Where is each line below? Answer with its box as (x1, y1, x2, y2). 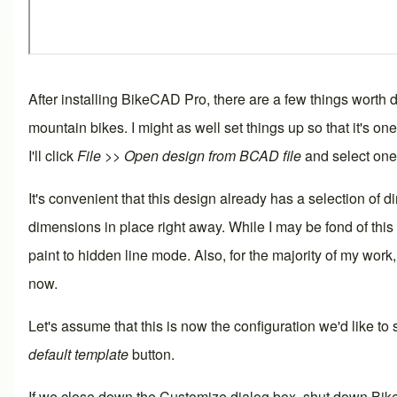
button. (128, 343, 175, 364)
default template (28, 343, 128, 364)
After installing (28, 88, 121, 109)
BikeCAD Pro (121, 88, 206, 109)
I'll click (28, 144, 77, 166)
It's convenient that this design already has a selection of (28, 187, 384, 208)
